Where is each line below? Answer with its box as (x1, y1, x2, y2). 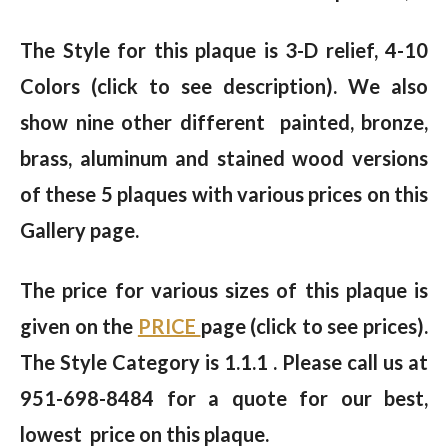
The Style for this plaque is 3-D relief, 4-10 (20, 38, 428, 63)
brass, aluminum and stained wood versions (20, 146, 428, 171)
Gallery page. (20, 218, 139, 243)
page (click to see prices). (200, 314, 428, 339)
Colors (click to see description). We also (20, 74, 428, 99)
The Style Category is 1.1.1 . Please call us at (20, 350, 428, 375)
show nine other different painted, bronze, (20, 110, 428, 135)
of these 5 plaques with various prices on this (20, 182, 428, 207)
